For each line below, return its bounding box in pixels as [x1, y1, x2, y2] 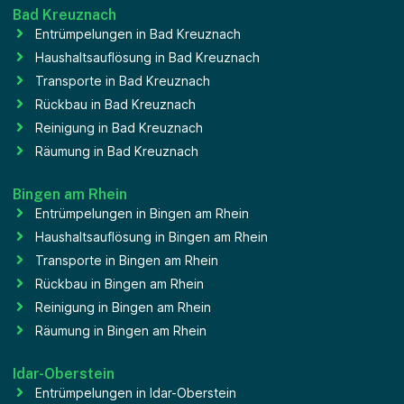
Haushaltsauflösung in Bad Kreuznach [35, 49, 260, 65]
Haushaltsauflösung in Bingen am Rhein [35, 228, 268, 244]
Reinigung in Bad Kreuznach [35, 119, 203, 135]
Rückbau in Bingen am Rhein [35, 275, 204, 291]
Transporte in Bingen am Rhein [35, 252, 218, 268]
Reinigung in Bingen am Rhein [35, 298, 211, 315]
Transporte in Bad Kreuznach [35, 72, 210, 88]
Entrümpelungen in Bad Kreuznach [35, 25, 241, 41]
